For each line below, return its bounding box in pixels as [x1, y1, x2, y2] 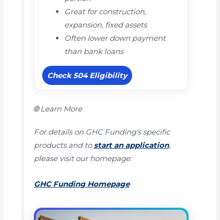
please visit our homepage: [33, 154, 132, 164]
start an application [93, 140, 169, 150]
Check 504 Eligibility [47, 71, 127, 81]
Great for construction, [64, 6, 146, 16]
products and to [33, 140, 94, 150]
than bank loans [64, 46, 123, 56]
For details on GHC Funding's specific [33, 127, 170, 137]
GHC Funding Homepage [33, 179, 130, 189]
